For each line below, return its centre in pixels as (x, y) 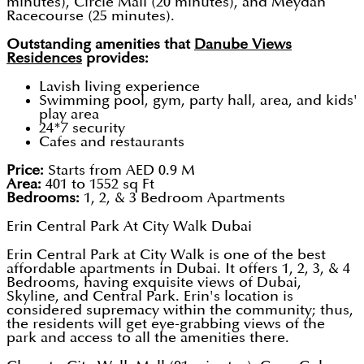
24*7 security (82, 128)
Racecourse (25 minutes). (93, 16)
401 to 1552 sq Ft (98, 184)
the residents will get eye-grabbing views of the (166, 324)
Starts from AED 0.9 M (121, 171)
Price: (27, 171)
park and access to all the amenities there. (150, 338)
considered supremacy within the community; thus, (180, 310)
